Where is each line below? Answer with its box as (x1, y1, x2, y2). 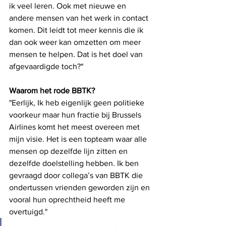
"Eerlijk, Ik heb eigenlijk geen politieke (9, 98, 146, 107)
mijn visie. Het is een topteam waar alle (9, 135, 149, 143)
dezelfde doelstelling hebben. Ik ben (9, 159, 141, 167)
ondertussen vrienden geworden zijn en (9, 183, 152, 192)
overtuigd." (9, 207, 47, 216)
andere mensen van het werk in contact (9, 14, 150, 22)
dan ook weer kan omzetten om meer (9, 38, 143, 46)
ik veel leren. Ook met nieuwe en (9, 2, 128, 10)
